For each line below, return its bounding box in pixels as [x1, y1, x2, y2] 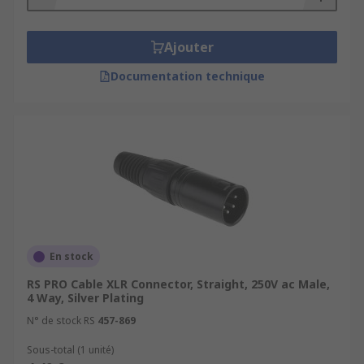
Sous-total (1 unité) [27, 343, 114, 357]
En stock [50, 249, 93, 263]
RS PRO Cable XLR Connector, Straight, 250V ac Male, [27, 276, 330, 292]
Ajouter [163, 38, 214, 56]
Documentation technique [110, 68, 265, 84]
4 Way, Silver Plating [27, 290, 144, 305]
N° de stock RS [27, 314, 95, 327]
